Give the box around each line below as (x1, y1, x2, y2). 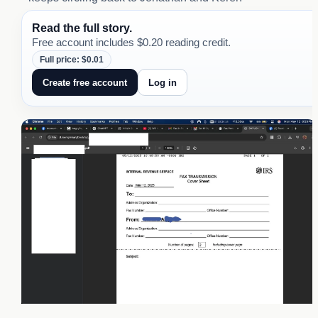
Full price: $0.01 (39, 55, 104, 65)
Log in (148, 77, 177, 88)
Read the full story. (31, 21, 132, 35)
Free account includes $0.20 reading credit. (31, 37, 231, 49)
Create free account (42, 77, 127, 88)
